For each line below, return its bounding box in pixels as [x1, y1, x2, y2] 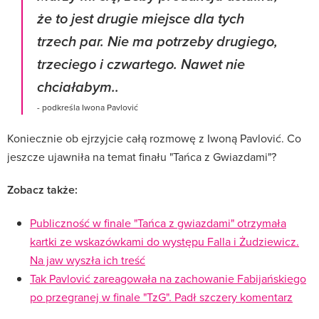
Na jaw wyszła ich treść [30, 251, 145, 268]
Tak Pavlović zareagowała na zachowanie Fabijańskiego [30, 270, 306, 286]
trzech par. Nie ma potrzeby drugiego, [37, 33, 278, 51]
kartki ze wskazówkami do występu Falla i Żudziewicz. [30, 233, 299, 249]
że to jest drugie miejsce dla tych [37, 10, 244, 28]
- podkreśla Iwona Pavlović [37, 100, 138, 113]
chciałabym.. [37, 78, 119, 97]
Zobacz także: [7, 181, 78, 198]
